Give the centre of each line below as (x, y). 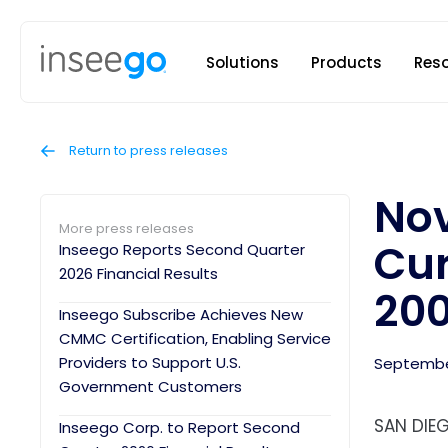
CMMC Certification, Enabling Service (195, 338)
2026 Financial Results (138, 273)
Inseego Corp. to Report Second (179, 427)
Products (346, 62)
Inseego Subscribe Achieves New (181, 314)
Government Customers (150, 386)
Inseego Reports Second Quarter (182, 249)
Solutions (242, 62)
